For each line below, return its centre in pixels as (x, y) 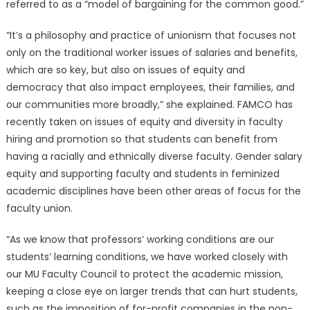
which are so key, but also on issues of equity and (125, 70)
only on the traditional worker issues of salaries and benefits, (152, 53)
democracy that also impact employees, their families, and (150, 88)
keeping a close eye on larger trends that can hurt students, (152, 292)
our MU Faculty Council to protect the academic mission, (144, 274)
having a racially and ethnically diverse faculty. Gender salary (154, 157)
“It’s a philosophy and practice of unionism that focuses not (151, 36)
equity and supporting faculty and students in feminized (143, 174)
